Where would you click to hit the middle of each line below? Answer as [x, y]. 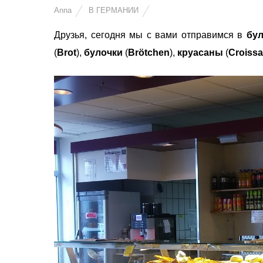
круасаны [200, 53]
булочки [103, 53]
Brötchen [149, 53]
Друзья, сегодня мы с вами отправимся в [149, 35]
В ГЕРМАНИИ [114, 10]
